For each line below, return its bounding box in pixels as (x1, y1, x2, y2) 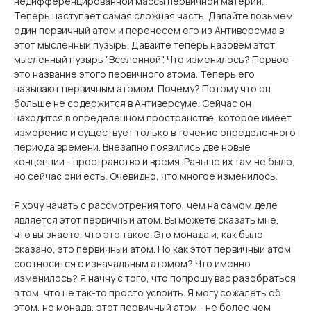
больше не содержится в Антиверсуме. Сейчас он (14, 96, 251, 110)
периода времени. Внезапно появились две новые (14, 140, 251, 153)
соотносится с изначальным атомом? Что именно (14, 257, 251, 270)
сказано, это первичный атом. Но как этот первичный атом (14, 242, 291, 255)
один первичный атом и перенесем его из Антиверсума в (14, 24, 284, 37)
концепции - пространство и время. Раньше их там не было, (14, 155, 295, 168)
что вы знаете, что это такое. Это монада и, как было (14, 228, 263, 241)
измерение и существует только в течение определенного (14, 126, 296, 139)
